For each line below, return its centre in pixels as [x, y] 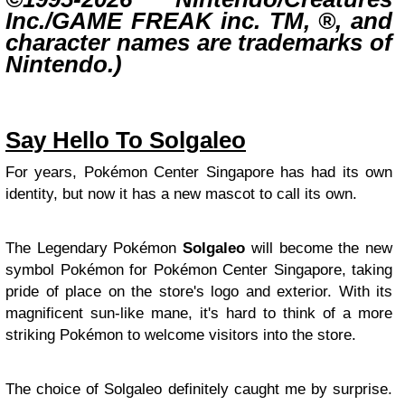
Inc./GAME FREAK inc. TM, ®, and [199, 21]
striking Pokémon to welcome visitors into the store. [181, 335]
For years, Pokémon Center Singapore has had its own [199, 173]
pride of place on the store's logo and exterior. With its [199, 292]
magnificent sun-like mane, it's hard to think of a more [199, 314]
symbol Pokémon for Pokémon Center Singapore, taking [199, 270]
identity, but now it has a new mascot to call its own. [181, 194]
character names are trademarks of [199, 43]
